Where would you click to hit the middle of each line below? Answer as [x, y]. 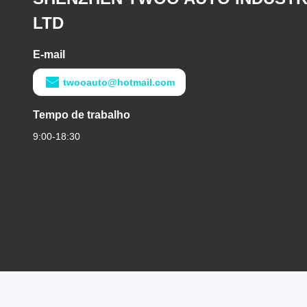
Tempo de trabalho [82, 115]
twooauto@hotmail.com [119, 82]
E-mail [49, 54]
